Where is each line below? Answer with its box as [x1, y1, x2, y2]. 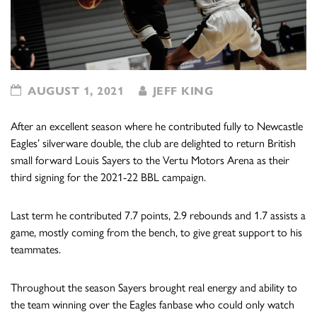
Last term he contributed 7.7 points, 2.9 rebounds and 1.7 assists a [11, 209, 306, 223]
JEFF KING [149, 84, 213, 98]
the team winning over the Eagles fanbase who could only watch [11, 298, 294, 312]
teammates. [11, 243, 61, 257]
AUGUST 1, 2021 [23, 84, 124, 98]
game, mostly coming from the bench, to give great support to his [11, 226, 302, 240]
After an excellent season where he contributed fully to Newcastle [11, 120, 303, 134]
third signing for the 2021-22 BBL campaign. [11, 171, 206, 185]
